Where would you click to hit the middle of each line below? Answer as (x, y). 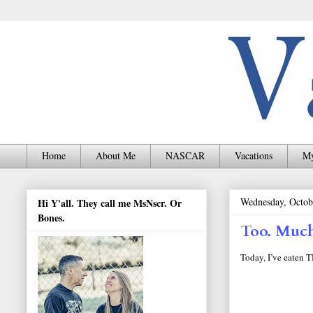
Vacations (254, 156)
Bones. (51, 218)
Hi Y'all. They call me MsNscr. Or (110, 203)
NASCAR (185, 156)
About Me (116, 156)
